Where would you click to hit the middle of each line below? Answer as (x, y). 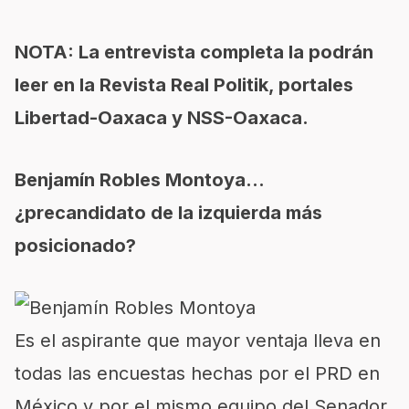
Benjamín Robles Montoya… (140, 180)
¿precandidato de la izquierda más (168, 213)
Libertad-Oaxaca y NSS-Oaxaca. (162, 118)
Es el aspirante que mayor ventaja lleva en (198, 341)
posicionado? (75, 246)
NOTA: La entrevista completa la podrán (194, 52)
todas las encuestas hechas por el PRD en (197, 373)
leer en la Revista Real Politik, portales (184, 85)
